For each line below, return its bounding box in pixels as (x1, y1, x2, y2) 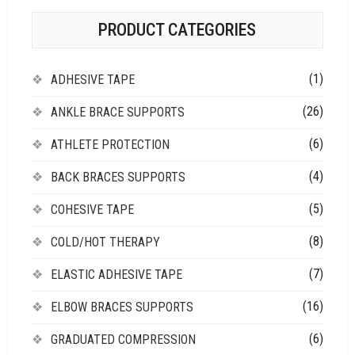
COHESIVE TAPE (50, 201, 134, 217)
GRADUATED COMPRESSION (50, 331, 196, 347)
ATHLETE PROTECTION (50, 136, 170, 152)
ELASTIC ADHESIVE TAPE (50, 266, 182, 282)
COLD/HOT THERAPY (50, 234, 160, 250)
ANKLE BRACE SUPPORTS (50, 104, 185, 120)
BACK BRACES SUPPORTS (50, 169, 185, 185)
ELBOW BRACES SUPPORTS (50, 299, 193, 315)
